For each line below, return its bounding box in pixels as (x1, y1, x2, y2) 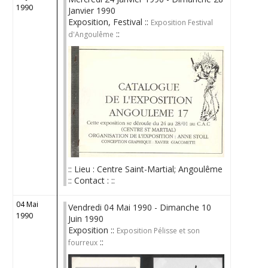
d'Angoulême (68, 29, 114, 39)
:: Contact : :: (68, 174, 115, 186)
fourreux (68, 237, 98, 248)
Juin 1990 (68, 213, 104, 224)
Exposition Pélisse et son (117, 226, 200, 236)
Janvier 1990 (68, 5, 116, 16)
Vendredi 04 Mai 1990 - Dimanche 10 (68, 202, 212, 213)
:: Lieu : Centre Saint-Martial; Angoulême (68, 163, 223, 175)
